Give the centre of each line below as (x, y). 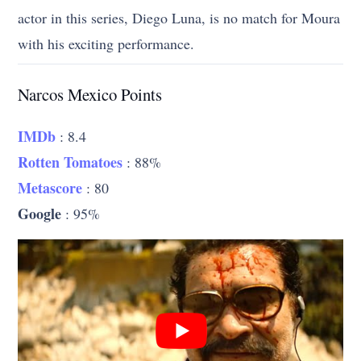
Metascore (50, 187)
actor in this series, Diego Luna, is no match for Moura (179, 17)
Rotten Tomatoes (71, 162)
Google (40, 213)
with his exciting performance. (106, 43)
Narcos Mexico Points (90, 94)
